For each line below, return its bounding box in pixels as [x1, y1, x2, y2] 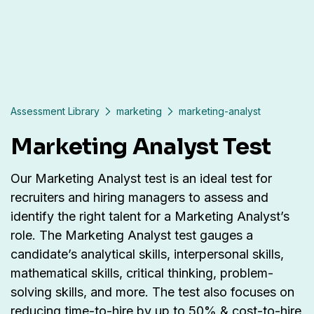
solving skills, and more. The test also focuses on [11, 285, 294, 300]
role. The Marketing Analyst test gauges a [11, 228, 253, 243]
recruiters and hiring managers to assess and [11, 190, 268, 205]
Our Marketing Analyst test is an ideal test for [11, 171, 272, 186]
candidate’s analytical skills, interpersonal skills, [11, 247, 284, 262]
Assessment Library [11, 105, 100, 118]
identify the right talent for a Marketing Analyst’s [11, 209, 289, 224]
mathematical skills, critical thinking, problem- [11, 266, 273, 281]
